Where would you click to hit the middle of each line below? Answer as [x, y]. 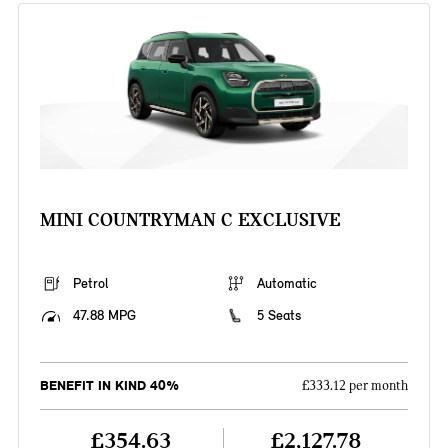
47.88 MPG [104, 316]
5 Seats [279, 316]
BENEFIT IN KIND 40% [109, 386]
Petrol [90, 284]
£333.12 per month [355, 386]
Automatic [287, 284]
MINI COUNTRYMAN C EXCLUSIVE [189, 220]
